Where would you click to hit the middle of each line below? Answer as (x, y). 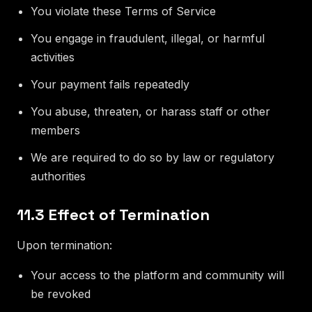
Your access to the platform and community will (157, 275)
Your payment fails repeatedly (110, 84)
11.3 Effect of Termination (113, 214)
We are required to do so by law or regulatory (153, 157)
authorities (58, 176)
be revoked (61, 294)
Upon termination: (64, 245)
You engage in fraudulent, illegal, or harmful (148, 38)
